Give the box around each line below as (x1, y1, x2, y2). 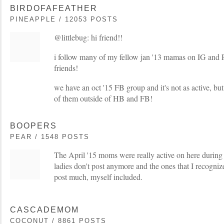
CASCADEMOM (10, 205, 79, 214)
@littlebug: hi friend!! (54, 32, 122, 43)
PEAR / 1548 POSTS (10, 133, 89, 141)
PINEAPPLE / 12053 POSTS (10, 15, 118, 23)
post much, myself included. (54, 171, 142, 182)
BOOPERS (10, 121, 57, 130)
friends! (54, 62, 78, 73)
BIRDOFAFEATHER (10, 4, 97, 13)
